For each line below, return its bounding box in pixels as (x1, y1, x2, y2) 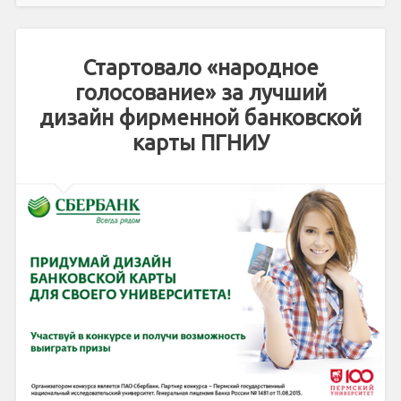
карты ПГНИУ (132, 131, 269, 156)
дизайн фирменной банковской (39, 106, 362, 131)
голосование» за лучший (74, 81, 327, 106)
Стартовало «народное (82, 55, 319, 81)
